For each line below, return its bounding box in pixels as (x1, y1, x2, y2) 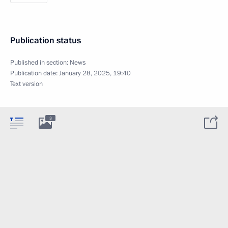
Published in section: (10, 58, 70, 68)
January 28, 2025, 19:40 (59, 69, 131, 78)
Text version (10, 79, 43, 89)
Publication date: (10, 69, 59, 78)
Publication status (10, 35, 81, 47)
